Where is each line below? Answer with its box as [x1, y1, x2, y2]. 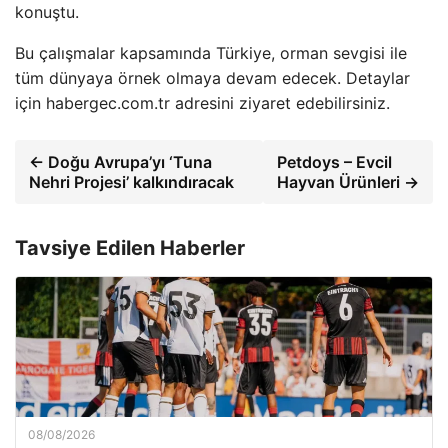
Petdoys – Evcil [276, 151, 392, 172]
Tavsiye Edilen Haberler [15, 235, 245, 260]
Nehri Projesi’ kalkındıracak [29, 171, 234, 192]
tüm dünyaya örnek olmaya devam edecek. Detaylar [15, 67, 410, 88]
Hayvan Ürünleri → [276, 171, 419, 192]
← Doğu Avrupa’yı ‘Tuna [29, 151, 212, 172]
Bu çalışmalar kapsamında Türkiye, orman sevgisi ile [15, 42, 407, 63]
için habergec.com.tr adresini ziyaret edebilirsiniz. [15, 92, 390, 113]
